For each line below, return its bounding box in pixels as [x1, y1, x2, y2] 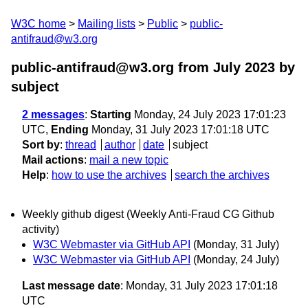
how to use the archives [52, 169, 166, 181]
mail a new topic [89, 154, 168, 166]
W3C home [11, 18, 66, 30]
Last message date [22, 280, 120, 292]
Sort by [22, 139, 60, 151]
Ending [51, 124, 89, 135]
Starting [90, 109, 131, 120]
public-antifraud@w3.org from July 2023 [11, 60, 275, 75]
